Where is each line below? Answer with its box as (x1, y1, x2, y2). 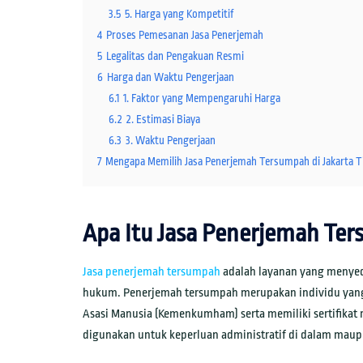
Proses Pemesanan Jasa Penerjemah (106, 29, 263, 42)
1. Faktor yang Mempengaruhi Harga (123, 92, 280, 105)
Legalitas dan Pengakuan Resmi (106, 50, 244, 63)
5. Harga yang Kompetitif (125, 8, 233, 21)
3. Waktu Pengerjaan (126, 135, 216, 147)
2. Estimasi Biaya (126, 113, 200, 126)
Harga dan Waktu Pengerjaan (107, 71, 234, 84)
